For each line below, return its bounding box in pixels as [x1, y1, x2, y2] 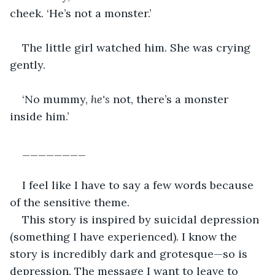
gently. [10, 57, 45, 72]
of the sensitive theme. [10, 195, 130, 209]
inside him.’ [10, 109, 72, 123]
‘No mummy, [22, 91, 91, 106]
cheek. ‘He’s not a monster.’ [10, 6, 151, 20]
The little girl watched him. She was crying [22, 40, 254, 55]
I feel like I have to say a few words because [22, 177, 257, 192]
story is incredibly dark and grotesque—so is [10, 246, 250, 261]
